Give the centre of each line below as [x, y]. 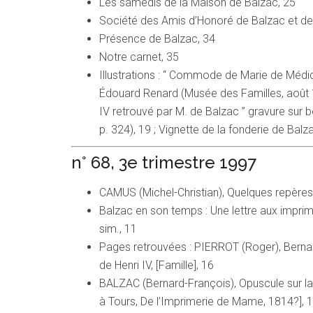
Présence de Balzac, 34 [157, 39]
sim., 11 [118, 229]
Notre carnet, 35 [139, 57]
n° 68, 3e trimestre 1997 [164, 163]
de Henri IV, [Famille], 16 [156, 265]
